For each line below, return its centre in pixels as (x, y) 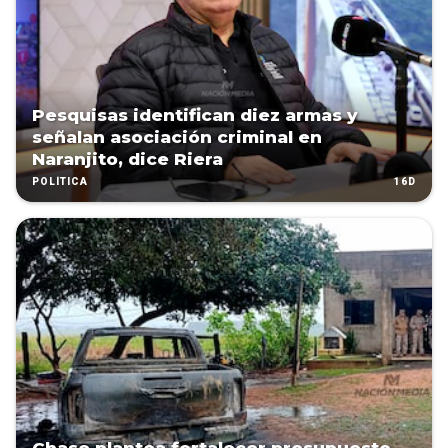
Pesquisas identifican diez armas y (195, 115)
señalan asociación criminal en (177, 137)
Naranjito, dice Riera (127, 159)
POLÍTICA (60, 182)
